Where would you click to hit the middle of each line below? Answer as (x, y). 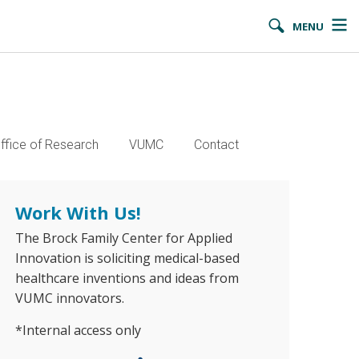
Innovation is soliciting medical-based (127, 258)
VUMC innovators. (71, 298)
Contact (216, 145)
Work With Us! (78, 212)
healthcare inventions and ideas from (127, 278)
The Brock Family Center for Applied (123, 238)
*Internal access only (78, 330)
